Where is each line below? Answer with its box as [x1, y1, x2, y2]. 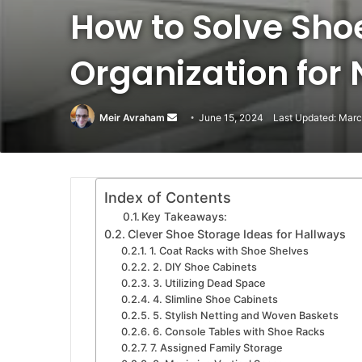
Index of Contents [104, 189, 231, 207]
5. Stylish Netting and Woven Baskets [152, 309, 339, 322]
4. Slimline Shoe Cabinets [152, 293, 278, 306]
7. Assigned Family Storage [149, 342, 283, 355]
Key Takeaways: [141, 210, 228, 224]
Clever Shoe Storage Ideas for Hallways [127, 227, 346, 242]
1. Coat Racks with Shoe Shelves [149, 245, 309, 258]
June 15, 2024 [199, 111, 263, 124]
